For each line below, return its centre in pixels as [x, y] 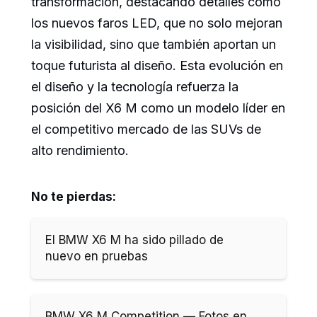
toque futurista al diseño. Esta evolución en [157, 65]
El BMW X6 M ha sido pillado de [134, 240]
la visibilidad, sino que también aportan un [154, 44]
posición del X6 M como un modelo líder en [158, 108]
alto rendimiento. [80, 150]
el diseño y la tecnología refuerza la [135, 86]
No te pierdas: [74, 196]
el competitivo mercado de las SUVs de [146, 129]
